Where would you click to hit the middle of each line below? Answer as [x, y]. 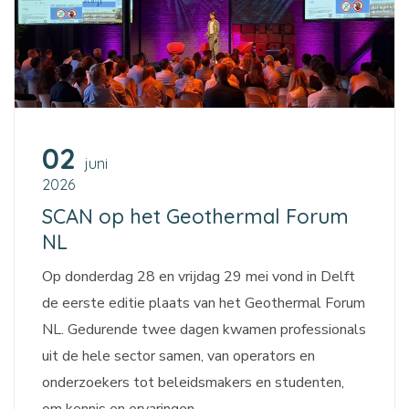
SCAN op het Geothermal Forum [195, 217]
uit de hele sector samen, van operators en [178, 357]
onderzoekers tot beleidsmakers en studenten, [193, 383]
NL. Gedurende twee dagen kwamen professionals [204, 330]
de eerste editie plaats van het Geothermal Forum [204, 304]
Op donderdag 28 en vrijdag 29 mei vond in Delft [199, 277]
